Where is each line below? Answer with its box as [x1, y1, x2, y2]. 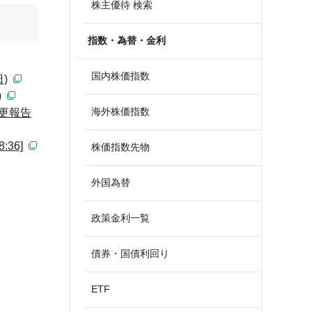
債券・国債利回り [91, 248, 169, 259]
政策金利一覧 [91, 212, 150, 224]
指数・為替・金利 [88, 35, 166, 46]
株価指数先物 [91, 141, 150, 153]
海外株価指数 [91, 106, 150, 117]
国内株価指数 [91, 70, 150, 81]
